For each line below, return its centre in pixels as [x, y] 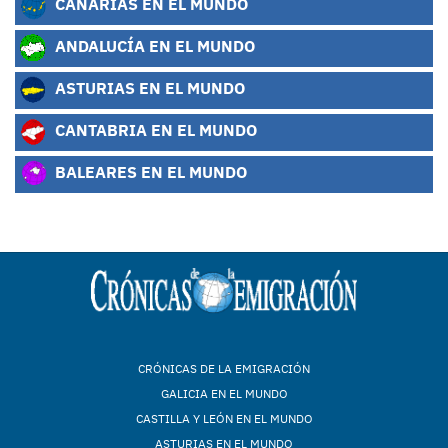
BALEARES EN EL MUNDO [149, 172]
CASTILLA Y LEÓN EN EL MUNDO [224, 418]
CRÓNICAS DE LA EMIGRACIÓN [224, 368]
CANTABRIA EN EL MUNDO [154, 130]
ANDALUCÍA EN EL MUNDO [153, 46]
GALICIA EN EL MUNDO [224, 393]
